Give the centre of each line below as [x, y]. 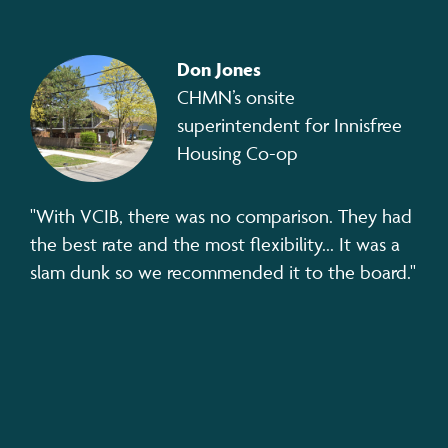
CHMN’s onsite [236, 97]
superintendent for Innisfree [289, 125]
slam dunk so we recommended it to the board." [223, 272]
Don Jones [219, 69]
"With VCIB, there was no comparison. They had [221, 216]
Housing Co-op [237, 153]
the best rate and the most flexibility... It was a [215, 244]
